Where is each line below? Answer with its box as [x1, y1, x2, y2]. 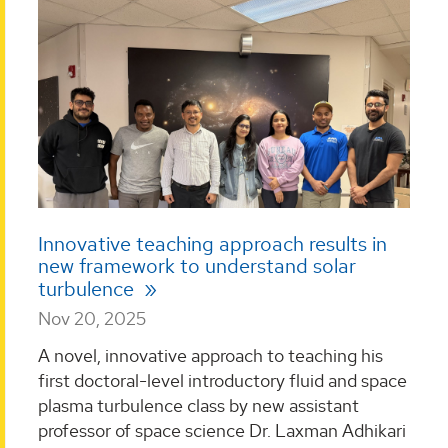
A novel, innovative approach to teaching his [38, 344, 383, 368]
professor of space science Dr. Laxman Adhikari [38, 419, 406, 443]
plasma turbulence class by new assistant [38, 394, 359, 418]
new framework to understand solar [38, 252, 356, 279]
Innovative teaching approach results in [38, 230, 387, 257]
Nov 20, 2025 [38, 306, 146, 330]
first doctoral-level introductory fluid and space [38, 369, 407, 393]
